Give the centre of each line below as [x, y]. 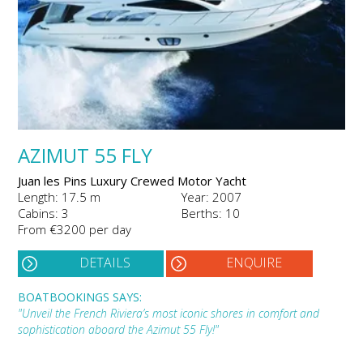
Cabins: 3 [43, 213]
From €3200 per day [75, 229]
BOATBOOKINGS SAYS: [80, 297]
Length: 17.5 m [59, 196]
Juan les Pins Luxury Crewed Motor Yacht [132, 180]
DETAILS [105, 262]
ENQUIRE [254, 262]
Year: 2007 [211, 196]
